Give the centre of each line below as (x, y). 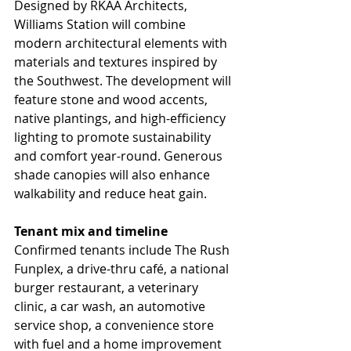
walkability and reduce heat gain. (110, 193)
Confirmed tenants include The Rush (123, 250)
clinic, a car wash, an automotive (111, 306)
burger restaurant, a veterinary (108, 287)
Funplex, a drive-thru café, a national (123, 268)
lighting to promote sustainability (114, 137)
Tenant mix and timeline (91, 231)
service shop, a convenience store (116, 325)
